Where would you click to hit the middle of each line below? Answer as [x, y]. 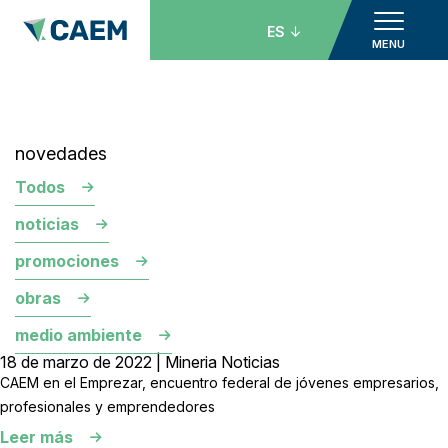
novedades [61, 153]
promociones [67, 261]
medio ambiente [78, 335]
